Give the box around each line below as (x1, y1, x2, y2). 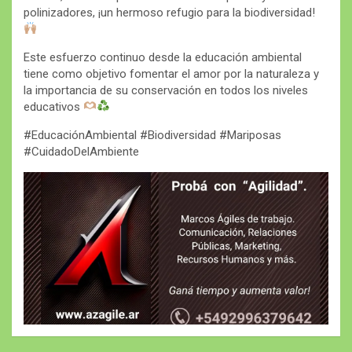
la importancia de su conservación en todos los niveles (24, 82, 308, 97)
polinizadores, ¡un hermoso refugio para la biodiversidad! (24, 5, 315, 20)
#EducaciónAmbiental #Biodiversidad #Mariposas (24, 127, 281, 142)
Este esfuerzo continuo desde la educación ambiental (24, 49, 302, 64)
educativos (24, 99, 83, 114)
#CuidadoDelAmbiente (24, 144, 139, 159)
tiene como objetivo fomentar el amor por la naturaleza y (24, 66, 319, 81)
